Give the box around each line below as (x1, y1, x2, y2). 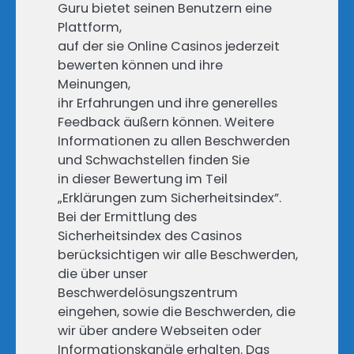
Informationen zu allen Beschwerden (58, 132, 290, 151)
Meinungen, (58, 75, 130, 94)
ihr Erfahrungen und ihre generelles (58, 94, 277, 113)
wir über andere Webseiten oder (58, 322, 262, 341)
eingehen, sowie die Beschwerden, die (58, 303, 296, 322)
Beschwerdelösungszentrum (58, 284, 238, 303)
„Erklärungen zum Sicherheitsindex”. (58, 189, 281, 208)
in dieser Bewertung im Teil (58, 170, 228, 189)
